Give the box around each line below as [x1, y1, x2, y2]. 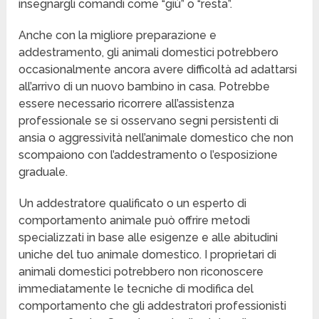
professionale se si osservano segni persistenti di [19, 114, 279, 128]
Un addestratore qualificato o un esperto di [19, 197, 247, 211]
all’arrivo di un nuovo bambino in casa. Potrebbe [19, 80, 271, 94]
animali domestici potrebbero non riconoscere [19, 265, 264, 279]
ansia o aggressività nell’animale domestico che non [19, 131, 294, 145]
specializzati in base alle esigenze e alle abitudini [19, 231, 278, 245]
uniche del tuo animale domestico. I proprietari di [19, 248, 277, 262]
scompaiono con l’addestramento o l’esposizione [19, 148, 278, 162]
